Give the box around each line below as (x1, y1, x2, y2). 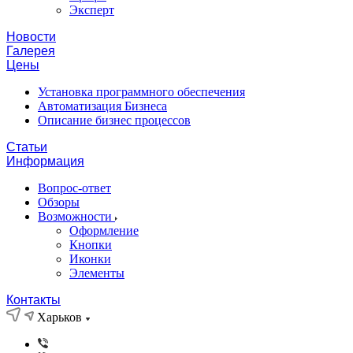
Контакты (6, 293, 61, 307)
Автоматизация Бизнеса (38, 99, 167, 113)
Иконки (69, 252, 111, 266)
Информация (6, 154, 84, 168)
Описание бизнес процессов (38, 113, 191, 127)
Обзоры (38, 195, 80, 209)
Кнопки (69, 238, 112, 251)
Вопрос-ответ (38, 181, 111, 195)
